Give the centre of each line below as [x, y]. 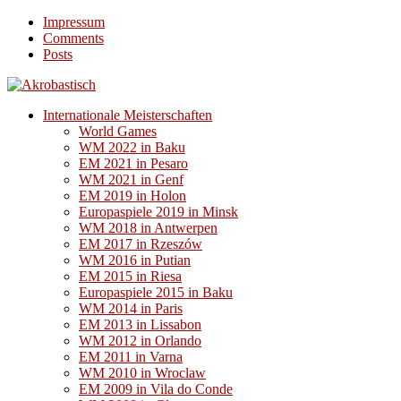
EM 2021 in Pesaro [133, 163]
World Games [118, 131]
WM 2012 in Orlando [140, 341]
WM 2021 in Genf [131, 179]
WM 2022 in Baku [132, 147]
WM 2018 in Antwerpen [148, 228]
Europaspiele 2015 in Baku [156, 292]
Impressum [74, 22]
